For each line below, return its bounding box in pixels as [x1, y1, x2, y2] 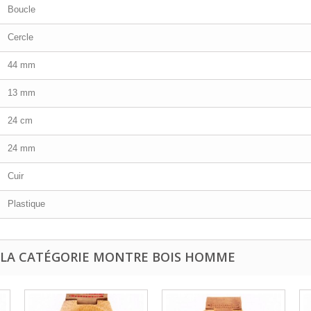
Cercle [8, 31, 33, 42]
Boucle [8, 3, 35, 15]
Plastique [8, 198, 45, 209]
